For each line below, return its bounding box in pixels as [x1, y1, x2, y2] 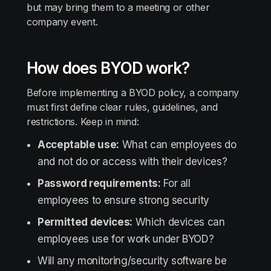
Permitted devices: [38, 216, 132, 228]
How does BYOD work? [27, 59, 190, 77]
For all [160, 177, 191, 189]
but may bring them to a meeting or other [27, 1, 210, 13]
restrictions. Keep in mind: [27, 116, 139, 128]
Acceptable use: [38, 139, 119, 151]
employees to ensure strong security [38, 194, 210, 206]
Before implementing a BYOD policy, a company [27, 87, 239, 99]
